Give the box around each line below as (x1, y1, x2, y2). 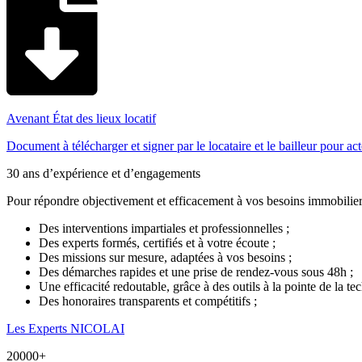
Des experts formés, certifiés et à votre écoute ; (39, 236, 276, 250)
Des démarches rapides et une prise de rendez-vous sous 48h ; (39, 265, 353, 279)
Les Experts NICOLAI (6, 322, 124, 335)
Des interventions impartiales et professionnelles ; (39, 221, 289, 235)
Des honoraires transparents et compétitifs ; (39, 294, 257, 308)
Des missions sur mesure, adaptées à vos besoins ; (39, 250, 292, 264)
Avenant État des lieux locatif (6, 112, 156, 125)
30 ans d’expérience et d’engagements (6, 166, 200, 180)
